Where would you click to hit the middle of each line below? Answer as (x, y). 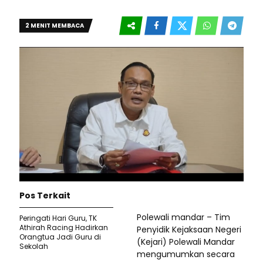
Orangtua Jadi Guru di (60, 237)
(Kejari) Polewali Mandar (186, 242)
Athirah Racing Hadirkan (64, 228)
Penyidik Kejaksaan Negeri (189, 230)
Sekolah (34, 247)
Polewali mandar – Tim (183, 218)
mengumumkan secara (186, 254)
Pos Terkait (45, 196)
